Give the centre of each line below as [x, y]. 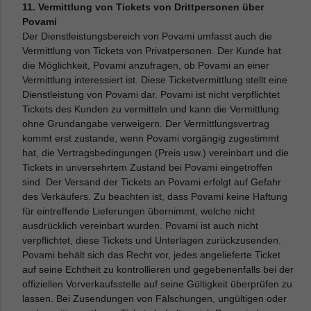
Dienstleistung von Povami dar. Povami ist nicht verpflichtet [151, 94]
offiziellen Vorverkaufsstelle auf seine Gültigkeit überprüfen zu [158, 284]
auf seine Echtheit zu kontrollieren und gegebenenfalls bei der [158, 269]
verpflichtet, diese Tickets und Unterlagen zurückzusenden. [152, 240]
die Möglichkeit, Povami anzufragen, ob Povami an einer [146, 65]
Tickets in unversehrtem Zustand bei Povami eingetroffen [148, 167]
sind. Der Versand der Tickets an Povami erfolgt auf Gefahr [152, 182]
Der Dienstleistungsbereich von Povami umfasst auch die [148, 36]
